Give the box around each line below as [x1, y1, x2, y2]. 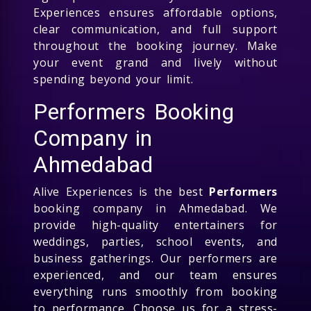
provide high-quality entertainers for [33, 217, 278, 233]
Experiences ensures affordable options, [33, 4, 278, 20]
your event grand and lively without [33, 54, 278, 70]
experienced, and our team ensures [33, 267, 278, 283]
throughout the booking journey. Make [33, 37, 278, 53]
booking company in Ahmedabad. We [33, 200, 278, 216]
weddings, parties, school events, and [33, 233, 278, 249]
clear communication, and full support [33, 21, 278, 37]
